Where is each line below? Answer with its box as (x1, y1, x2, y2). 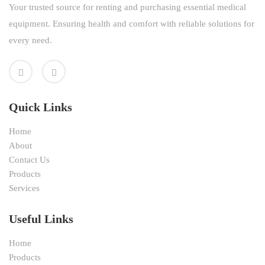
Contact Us (9, 155, 50, 165)
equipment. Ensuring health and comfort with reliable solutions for (9, 19, 254, 29)
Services (9, 183, 40, 193)
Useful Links (9, 212, 73, 226)
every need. (9, 35, 52, 46)
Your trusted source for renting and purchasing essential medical (9, 2, 246, 12)
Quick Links (9, 101, 72, 114)
